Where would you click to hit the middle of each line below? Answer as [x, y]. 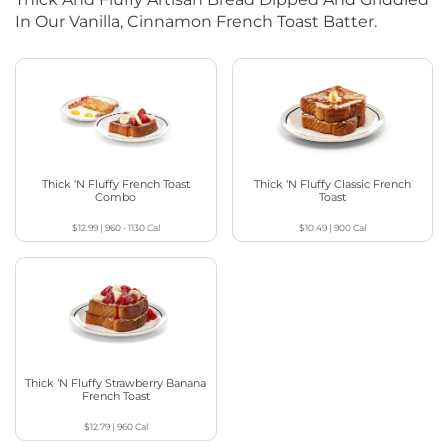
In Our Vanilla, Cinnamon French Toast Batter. [196, 21]
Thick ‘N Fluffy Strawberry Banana [116, 383]
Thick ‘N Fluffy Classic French [332, 184]
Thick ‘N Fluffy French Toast [115, 184]
